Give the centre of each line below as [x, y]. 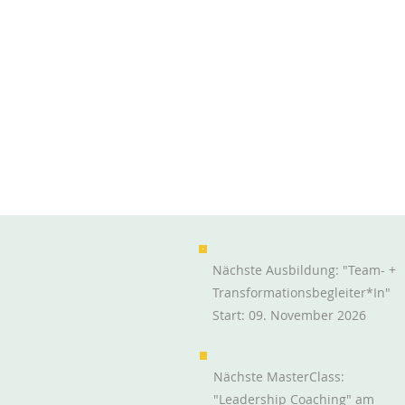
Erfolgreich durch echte [310, 325]
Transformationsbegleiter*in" [302, 293]
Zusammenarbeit [286, 347]
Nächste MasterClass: [278, 377]
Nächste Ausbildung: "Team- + [305, 270]
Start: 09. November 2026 [290, 316]
